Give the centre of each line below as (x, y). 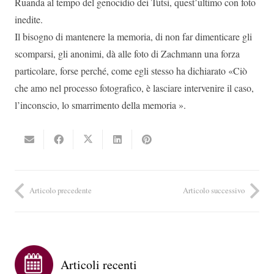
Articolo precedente (61, 191)
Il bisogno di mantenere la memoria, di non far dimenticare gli (133, 36)
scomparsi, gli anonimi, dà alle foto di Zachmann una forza (127, 53)
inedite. (29, 19)
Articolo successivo (214, 191)
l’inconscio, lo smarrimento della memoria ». (100, 105)
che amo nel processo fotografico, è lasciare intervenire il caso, (134, 87)
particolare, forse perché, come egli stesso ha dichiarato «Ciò (131, 70)
